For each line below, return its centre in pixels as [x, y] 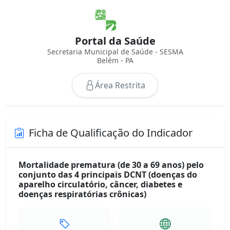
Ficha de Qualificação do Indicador [111, 133]
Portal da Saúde [115, 41]
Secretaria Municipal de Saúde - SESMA [115, 52]
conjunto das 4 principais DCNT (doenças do [108, 175]
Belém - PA [115, 60]
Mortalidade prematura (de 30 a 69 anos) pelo [111, 165]
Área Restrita [120, 85]
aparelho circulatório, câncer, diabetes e [100, 184]
